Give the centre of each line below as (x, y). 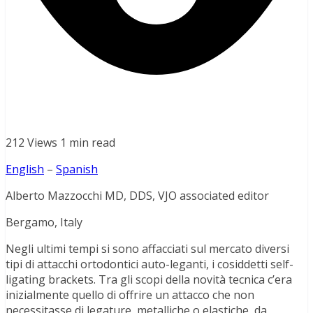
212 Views (31, 142)
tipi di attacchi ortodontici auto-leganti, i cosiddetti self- (150, 264)
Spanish (77, 169)
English (25, 169)
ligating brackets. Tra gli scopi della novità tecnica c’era (149, 279)
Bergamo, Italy (44, 222)
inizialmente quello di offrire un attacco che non (130, 294)
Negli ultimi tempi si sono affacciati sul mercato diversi (147, 248)
